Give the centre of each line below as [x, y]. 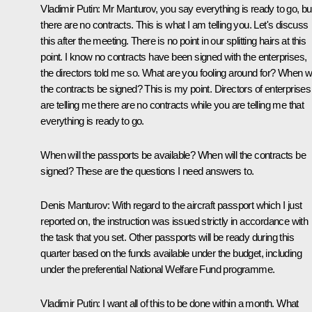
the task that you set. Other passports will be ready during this [167, 237]
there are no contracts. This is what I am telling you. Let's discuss [174, 24]
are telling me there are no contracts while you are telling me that [172, 104]
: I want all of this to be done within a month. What [198, 303]
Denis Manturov [74, 205]
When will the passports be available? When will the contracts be [173, 155]
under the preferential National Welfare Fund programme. [158, 269]
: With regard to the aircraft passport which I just [205, 205]
